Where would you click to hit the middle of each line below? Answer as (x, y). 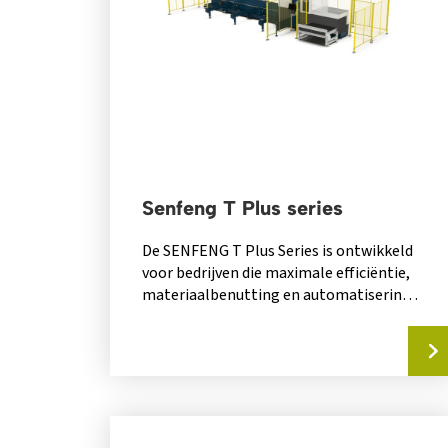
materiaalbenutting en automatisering (276, 295)
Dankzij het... (185, 339)
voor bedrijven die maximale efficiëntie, (275, 273)
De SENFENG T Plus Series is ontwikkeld (277, 251)
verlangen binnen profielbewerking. (264, 317)
